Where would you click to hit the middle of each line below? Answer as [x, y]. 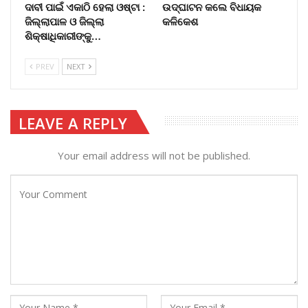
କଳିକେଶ [180, 21]
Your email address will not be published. [154, 156]
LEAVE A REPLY [73, 123]
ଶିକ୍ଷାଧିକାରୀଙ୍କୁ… [63, 35]
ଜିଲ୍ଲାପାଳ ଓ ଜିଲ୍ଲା [64, 21]
